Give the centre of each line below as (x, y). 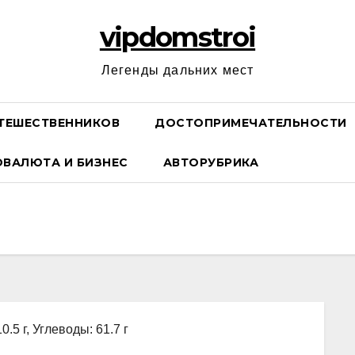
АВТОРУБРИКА (210, 162)
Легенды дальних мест (177, 70)
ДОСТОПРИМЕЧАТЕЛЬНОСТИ (251, 123)
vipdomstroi (177, 37)
